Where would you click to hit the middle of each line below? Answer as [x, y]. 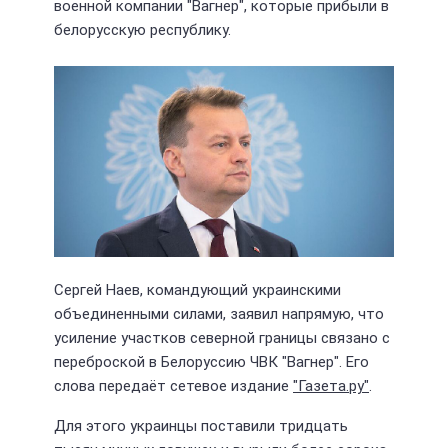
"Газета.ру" [331, 385]
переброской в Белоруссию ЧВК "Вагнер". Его [211, 361]
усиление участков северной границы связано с [222, 337]
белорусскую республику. [142, 29]
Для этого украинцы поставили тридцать [201, 426]
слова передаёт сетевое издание [173, 385]
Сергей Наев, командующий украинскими [197, 289]
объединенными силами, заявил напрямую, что [219, 313]
